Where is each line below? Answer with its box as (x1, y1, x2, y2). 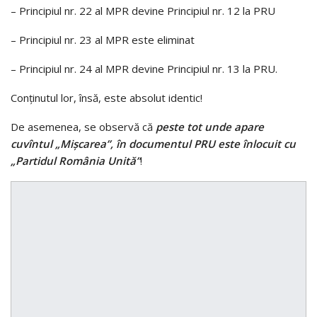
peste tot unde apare (156, 119, 264, 134)
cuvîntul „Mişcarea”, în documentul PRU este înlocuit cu (11, 136, 296, 151)
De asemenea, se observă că (11, 119, 156, 134)
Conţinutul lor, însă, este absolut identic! (11, 90, 202, 105)
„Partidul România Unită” (11, 153, 140, 168)
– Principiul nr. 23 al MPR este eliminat (11, 32, 195, 47)
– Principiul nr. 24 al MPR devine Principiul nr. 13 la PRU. (11, 61, 277, 76)
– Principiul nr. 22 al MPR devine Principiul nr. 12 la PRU (11, 3, 275, 18)
